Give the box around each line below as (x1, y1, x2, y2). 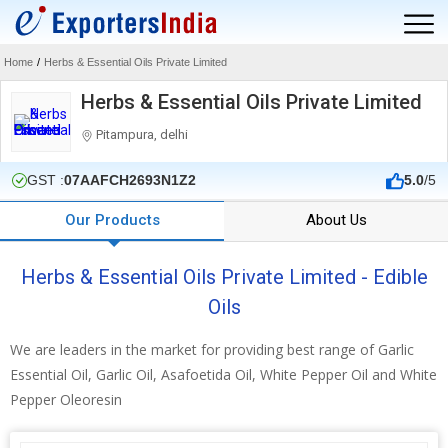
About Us (305, 211, 367, 229)
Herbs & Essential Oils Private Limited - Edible (20, 265, 428, 289)
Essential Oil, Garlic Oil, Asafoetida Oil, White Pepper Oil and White (10, 365, 437, 384)
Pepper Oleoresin (10, 390, 122, 409)
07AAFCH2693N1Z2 (64, 172, 196, 188)
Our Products (64, 211, 160, 229)
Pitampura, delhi (93, 127, 188, 142)
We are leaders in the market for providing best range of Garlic (10, 340, 414, 359)
